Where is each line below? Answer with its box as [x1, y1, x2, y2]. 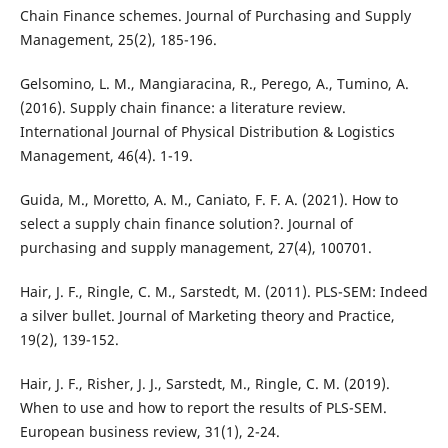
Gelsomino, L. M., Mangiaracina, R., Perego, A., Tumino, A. [19, 74, 409, 94]
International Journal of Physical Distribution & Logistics [19, 122, 395, 142]
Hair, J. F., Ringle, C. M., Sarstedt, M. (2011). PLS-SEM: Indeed [19, 282, 428, 302]
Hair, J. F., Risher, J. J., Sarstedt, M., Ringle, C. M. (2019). [19, 374, 390, 394]
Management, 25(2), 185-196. [19, 30, 217, 50]
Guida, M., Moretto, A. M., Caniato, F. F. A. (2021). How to [19, 190, 398, 210]
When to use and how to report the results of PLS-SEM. [19, 398, 387, 418]
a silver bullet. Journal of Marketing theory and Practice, [19, 306, 395, 326]
